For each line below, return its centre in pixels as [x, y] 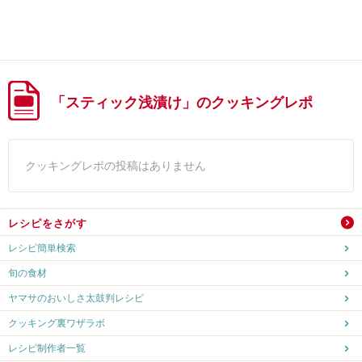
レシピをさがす [48, 223]
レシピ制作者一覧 [47, 348]
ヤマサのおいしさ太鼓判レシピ [76, 298]
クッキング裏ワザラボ [57, 323]
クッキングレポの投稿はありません [116, 165]
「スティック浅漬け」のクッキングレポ [182, 102]
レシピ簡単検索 [42, 248]
